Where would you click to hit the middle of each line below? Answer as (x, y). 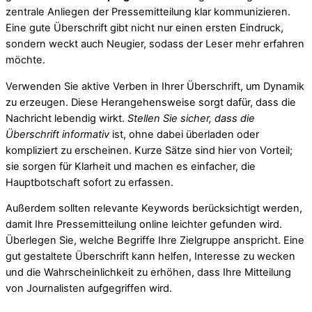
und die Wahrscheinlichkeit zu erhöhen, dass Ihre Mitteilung (148, 273)
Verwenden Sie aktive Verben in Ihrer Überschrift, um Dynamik (155, 86)
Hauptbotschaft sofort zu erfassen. (89, 182)
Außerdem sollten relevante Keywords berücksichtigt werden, (154, 209)
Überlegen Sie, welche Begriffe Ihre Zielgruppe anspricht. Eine (155, 241)
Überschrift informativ (57, 134)
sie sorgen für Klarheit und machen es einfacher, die (131, 166)
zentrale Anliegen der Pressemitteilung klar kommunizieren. (148, 12)
